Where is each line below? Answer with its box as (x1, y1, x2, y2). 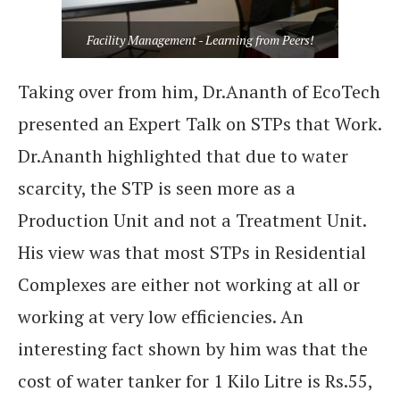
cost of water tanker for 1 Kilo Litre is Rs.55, (18, 369, 372, 394)
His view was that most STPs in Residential (18, 240, 366, 265)
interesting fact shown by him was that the (18, 337, 368, 362)
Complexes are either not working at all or (18, 272, 360, 297)
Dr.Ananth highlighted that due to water (18, 144, 348, 169)
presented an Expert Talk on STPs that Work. (18, 112, 381, 137)
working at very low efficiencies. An (18, 304, 304, 329)
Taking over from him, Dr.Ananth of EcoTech (18, 79, 380, 104)
